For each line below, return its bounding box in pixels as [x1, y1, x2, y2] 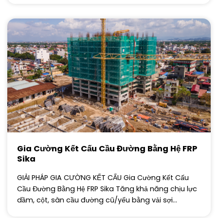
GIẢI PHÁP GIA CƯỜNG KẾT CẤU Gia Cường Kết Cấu [17, 173, 189, 183]
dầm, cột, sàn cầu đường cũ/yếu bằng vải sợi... [17, 195, 177, 205]
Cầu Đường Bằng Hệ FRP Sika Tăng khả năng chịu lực [17, 184, 197, 194]
